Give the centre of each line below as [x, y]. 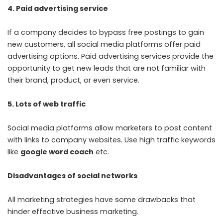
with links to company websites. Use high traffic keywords [111, 140]
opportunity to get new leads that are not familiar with [107, 68]
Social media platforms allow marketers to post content [110, 128]
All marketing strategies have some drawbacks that [102, 200]
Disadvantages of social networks [72, 176]
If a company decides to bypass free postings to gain [106, 32]
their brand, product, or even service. [73, 80]
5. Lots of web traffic [47, 104]
